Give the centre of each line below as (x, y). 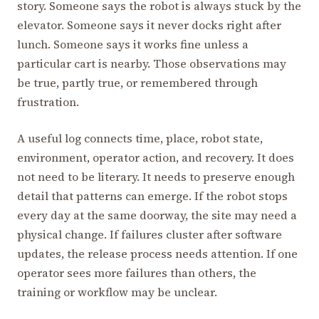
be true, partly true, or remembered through (137, 83)
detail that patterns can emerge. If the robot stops (152, 196)
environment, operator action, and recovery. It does (156, 158)
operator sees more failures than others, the (137, 273)
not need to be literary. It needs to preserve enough (156, 177)
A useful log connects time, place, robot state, (140, 138)
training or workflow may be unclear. (117, 292)
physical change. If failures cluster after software (150, 235)
